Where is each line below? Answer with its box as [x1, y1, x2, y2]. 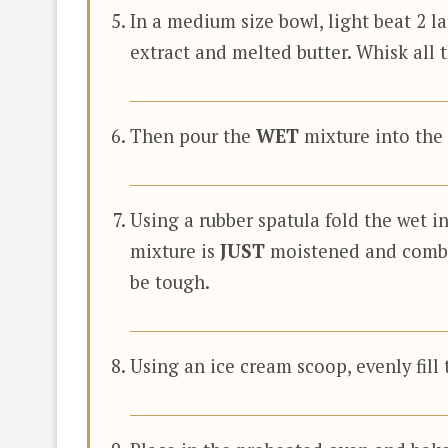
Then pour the [130, 123, 256, 148]
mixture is [130, 238, 220, 263]
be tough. [130, 269, 210, 294]
